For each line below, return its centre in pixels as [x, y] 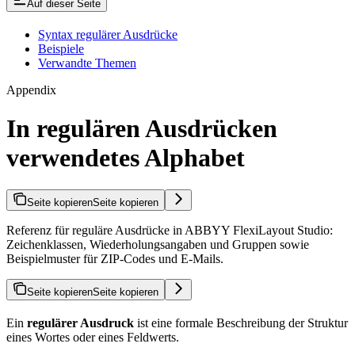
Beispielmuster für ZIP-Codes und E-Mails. [115, 259]
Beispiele [61, 48]
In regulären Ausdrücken [142, 128]
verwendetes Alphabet [126, 157]
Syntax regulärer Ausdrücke [108, 34]
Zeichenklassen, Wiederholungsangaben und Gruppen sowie [158, 245]
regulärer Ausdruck [80, 323]
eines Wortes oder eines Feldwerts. [93, 338]
